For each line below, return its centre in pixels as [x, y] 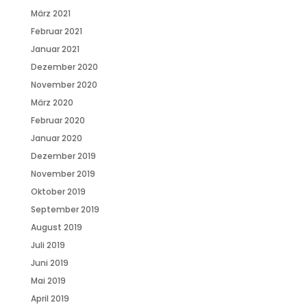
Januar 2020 [56, 138]
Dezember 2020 [64, 66]
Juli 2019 [48, 245]
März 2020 [52, 102]
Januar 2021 [55, 49]
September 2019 [65, 209]
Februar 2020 [58, 120]
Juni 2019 [49, 262]
